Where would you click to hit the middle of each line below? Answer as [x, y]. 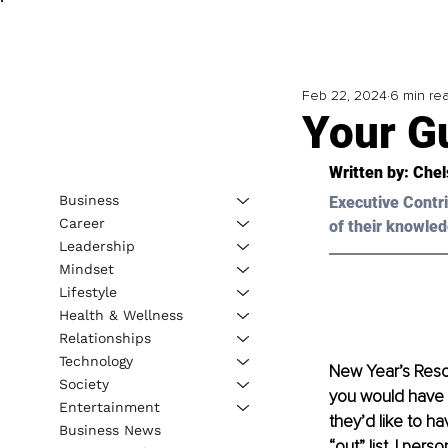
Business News [109, 429]
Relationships [104, 337]
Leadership [96, 245]
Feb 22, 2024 [344, 96]
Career [81, 222]
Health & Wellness [120, 314]
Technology [95, 360]
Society [83, 383]
